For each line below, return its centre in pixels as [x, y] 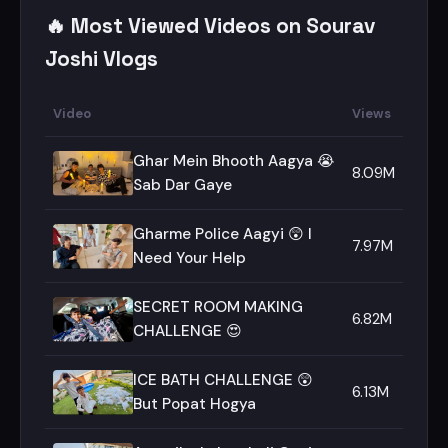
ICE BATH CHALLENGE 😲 [223, 380]
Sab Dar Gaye [182, 185]
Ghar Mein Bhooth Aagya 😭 [234, 161]
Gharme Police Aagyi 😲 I [222, 234]
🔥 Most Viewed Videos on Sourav [210, 26]
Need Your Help [189, 258]
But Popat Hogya [194, 404]
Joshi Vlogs [101, 59]
